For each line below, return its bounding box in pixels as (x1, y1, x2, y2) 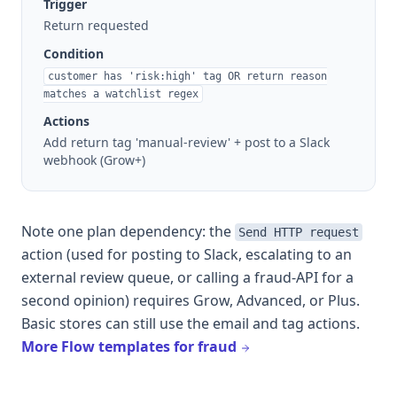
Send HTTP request (238, 225, 359, 240)
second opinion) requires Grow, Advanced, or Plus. (21, 291, 360, 311)
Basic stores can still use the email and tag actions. (21, 314, 360, 334)
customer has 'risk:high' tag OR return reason (48, 70, 327, 83)
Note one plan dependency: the (21, 222, 235, 242)
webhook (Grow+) (43, 152, 145, 169)
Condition (43, 45, 104, 63)
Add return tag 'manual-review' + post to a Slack (43, 134, 330, 152)
